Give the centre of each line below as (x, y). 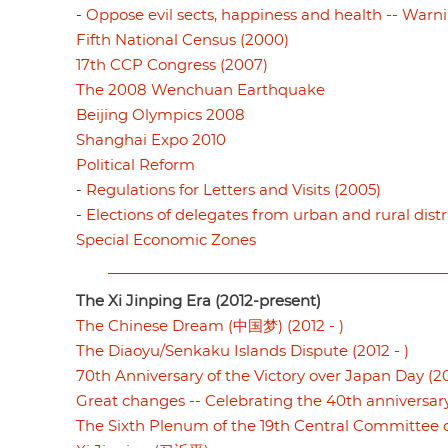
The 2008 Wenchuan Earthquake (200, 90)
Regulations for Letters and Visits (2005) (233, 190)
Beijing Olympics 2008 (160, 115)
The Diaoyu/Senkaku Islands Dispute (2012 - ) (242, 351)
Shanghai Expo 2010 (151, 140)
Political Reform (135, 165)
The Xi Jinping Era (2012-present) (198, 301)
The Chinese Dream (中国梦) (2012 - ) (210, 326)
